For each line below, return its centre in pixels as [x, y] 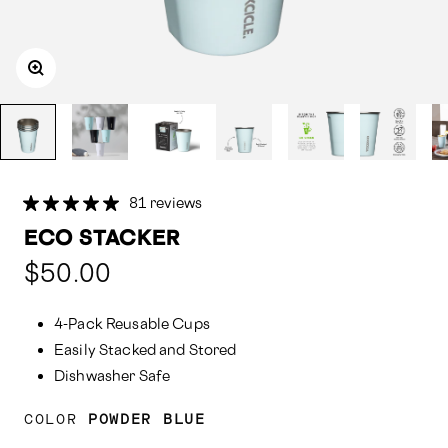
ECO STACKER [102, 237]
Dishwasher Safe [112, 375]
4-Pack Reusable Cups [132, 323]
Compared [147, 264]
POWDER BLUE [147, 420]
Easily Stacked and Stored [145, 349]
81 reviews [165, 202]
